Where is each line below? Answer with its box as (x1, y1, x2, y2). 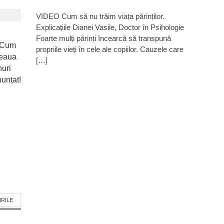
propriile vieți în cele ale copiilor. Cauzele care (36, 45, 184, 53)
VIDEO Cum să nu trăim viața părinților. (36, 12, 165, 20)
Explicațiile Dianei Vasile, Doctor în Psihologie (36, 23, 184, 31)
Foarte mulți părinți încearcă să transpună (36, 34, 171, 42)
